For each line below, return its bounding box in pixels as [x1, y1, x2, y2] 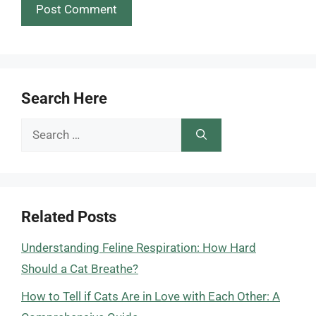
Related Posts [21, 208, 116, 226]
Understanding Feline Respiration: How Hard [21, 241, 256, 255]
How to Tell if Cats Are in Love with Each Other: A [21, 288, 280, 303]
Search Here [21, 90, 107, 107]
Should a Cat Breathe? [21, 262, 138, 276]
